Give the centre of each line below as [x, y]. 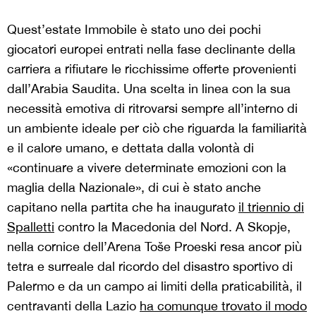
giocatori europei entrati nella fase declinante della [151, 49]
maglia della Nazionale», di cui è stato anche [134, 187]
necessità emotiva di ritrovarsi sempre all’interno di [152, 108]
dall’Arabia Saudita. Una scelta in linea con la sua [149, 88]
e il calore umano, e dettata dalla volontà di [130, 147]
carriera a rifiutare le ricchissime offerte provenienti [152, 68]
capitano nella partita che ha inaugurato [123, 207]
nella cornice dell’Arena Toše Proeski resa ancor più [154, 246]
